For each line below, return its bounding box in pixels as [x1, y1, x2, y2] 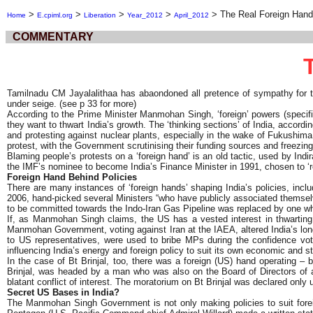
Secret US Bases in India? [7, 287, 122, 298]
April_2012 [174, 11, 209, 19]
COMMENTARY [13, 30, 94, 43]
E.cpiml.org [37, 11, 73, 19]
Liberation [84, 11, 116, 19]
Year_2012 [127, 11, 163, 19]
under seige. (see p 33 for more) [7, 99, 139, 110]
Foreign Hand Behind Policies [7, 172, 137, 183]
